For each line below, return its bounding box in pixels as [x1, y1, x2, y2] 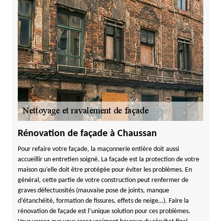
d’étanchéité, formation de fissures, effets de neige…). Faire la [17, 197, 189, 205]
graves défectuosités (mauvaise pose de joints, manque [17, 187, 169, 194]
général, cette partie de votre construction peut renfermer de [17, 177, 188, 184]
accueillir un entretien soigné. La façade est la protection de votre [17, 156, 199, 163]
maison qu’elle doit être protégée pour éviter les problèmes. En [17, 166, 192, 174]
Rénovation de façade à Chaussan [17, 129, 157, 139]
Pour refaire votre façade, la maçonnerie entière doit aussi [17, 146, 179, 153]
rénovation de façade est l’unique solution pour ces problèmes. [17, 208, 190, 215]
